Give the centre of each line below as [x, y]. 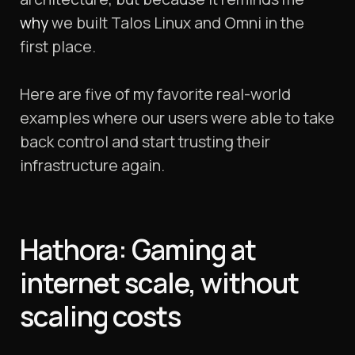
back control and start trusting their [145, 142]
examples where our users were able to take [177, 118]
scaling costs [100, 317]
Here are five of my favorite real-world [155, 94]
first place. [58, 47]
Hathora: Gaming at [138, 250]
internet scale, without [159, 283]
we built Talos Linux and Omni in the [176, 23]
